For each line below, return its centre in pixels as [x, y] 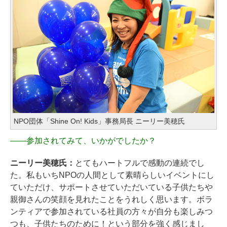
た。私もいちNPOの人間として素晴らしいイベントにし [112, 175]
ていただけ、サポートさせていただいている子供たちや [111, 187]
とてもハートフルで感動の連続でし [140, 163]
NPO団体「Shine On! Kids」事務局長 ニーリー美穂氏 [99, 121]
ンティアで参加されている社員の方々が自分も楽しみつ [111, 212]
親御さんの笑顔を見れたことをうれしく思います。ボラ [111, 200]
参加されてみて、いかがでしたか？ [91, 141]
